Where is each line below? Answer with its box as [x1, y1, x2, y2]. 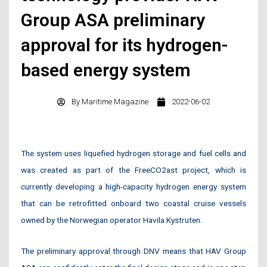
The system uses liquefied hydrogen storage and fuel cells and [21, 148, 246, 159]
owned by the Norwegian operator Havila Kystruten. [21, 215, 202, 225]
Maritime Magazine [80, 97, 148, 107]
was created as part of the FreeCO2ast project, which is [21, 165, 246, 175]
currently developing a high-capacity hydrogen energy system [21, 182, 246, 192]
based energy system [21, 60, 195, 81]
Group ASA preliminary [21, 10, 205, 31]
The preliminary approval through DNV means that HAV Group [21, 246, 246, 256]
